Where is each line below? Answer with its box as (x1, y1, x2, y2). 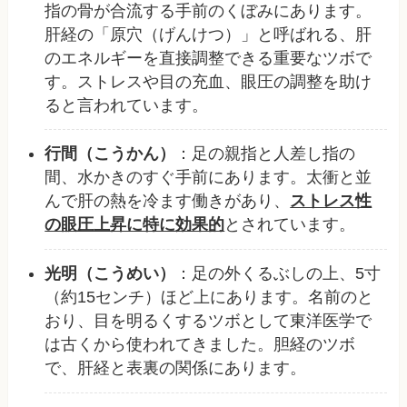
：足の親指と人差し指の (175, 144, 356, 164)
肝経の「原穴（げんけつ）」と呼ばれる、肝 (45, 25, 372, 44)
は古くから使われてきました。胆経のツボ (45, 335, 356, 354)
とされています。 (224, 215, 356, 234)
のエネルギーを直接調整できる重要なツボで (45, 48, 372, 67)
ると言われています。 (45, 95, 209, 114)
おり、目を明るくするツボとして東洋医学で (45, 312, 372, 331)
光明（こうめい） (45, 264, 176, 283)
